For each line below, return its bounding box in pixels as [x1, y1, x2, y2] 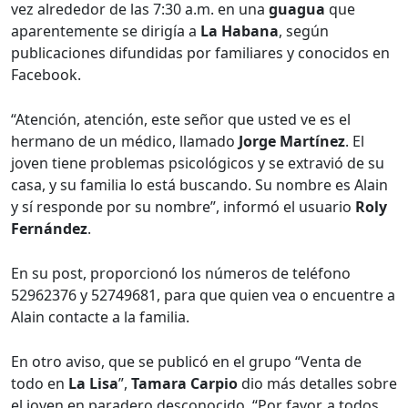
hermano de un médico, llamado [11, 131, 239, 152]
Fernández [11, 219, 87, 240]
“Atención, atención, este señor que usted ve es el [11, 109, 351, 130]
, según [279, 21, 329, 42]
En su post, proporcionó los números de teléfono [11, 263, 351, 284]
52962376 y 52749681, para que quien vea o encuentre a [11, 285, 395, 306]
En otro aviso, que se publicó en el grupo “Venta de [11, 352, 362, 372]
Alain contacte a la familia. [11, 307, 189, 328]
